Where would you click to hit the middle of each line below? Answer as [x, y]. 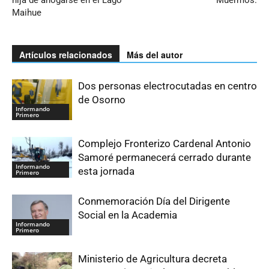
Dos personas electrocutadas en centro [168, 86]
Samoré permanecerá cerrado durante [165, 157]
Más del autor [155, 54]
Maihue [27, 12]
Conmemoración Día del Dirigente [154, 201]
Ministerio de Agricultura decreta [153, 258]
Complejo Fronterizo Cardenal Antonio [165, 143]
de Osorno [102, 99]
